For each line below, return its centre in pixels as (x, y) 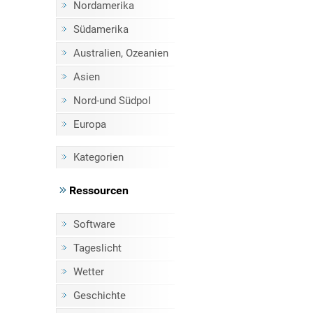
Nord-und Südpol (112, 101)
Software (94, 224)
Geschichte (99, 296)
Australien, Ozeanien (121, 53)
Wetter (88, 272)
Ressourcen (97, 190)
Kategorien (98, 157)
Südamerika (101, 29)
